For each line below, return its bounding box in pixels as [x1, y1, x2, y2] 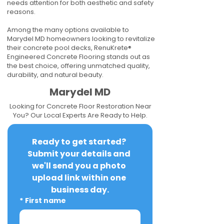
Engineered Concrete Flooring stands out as [7, 52, 150, 61]
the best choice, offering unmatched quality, [7, 61, 150, 70]
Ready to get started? [32, 136, 126, 147]
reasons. [7, 7, 35, 16]
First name [25, 195, 66, 205]
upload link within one [32, 172, 126, 183]
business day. [50, 184, 109, 195]
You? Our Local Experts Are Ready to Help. [13, 110, 147, 120]
